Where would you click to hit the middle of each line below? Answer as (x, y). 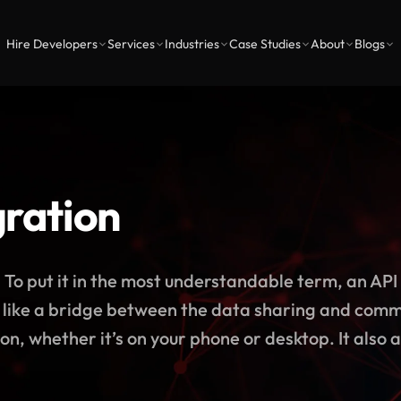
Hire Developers (52, 44)
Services (131, 44)
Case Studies (265, 44)
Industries (192, 44)
